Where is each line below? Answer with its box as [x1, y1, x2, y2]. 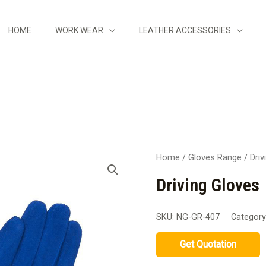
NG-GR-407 [176, 212, 220, 223]
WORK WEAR [55, 26, 103, 35]
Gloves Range [188, 152, 242, 163]
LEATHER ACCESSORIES [139, 26, 231, 35]
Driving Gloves [156, 175, 260, 196]
